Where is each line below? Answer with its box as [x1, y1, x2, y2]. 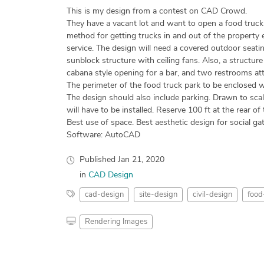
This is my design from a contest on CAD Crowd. [66, 6, 247, 16]
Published [79, 155, 118, 164]
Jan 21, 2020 [117, 155, 164, 164]
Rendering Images [84, 217, 147, 226]
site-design [138, 190, 177, 199]
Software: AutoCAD [66, 130, 140, 140]
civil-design [192, 190, 232, 199]
